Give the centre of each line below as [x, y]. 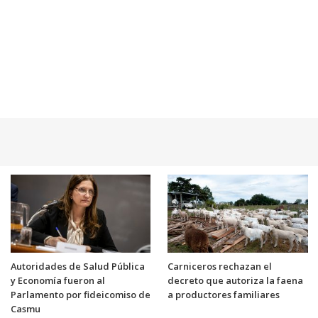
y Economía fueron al [57, 280]
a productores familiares [224, 294]
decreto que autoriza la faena [235, 280]
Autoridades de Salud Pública [77, 266]
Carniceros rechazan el [220, 266]
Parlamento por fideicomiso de [80, 294]
